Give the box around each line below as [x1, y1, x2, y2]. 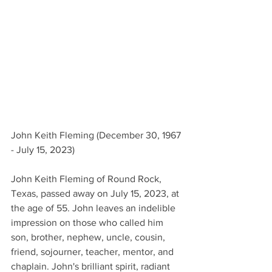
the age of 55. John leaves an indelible [11, 202, 178, 213]
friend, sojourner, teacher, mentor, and [11, 246, 176, 257]
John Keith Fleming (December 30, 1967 [11, 129, 183, 140]
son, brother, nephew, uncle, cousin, [11, 231, 168, 242]
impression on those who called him [11, 217, 166, 228]
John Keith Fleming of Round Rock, [11, 173, 164, 184]
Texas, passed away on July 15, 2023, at [11, 188, 182, 199]
